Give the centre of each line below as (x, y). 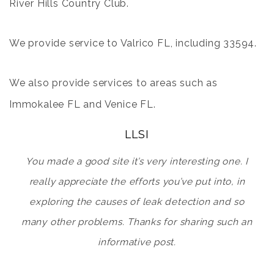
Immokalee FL (45, 104)
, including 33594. (214, 43)
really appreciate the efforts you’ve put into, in (137, 182)
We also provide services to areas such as (113, 83)
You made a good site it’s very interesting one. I (137, 161)
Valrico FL (145, 43)
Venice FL (129, 104)
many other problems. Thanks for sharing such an (137, 222)
